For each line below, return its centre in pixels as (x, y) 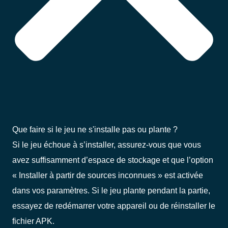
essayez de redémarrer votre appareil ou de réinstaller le (114, 205)
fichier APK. (33, 221)
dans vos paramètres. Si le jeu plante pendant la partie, (111, 190)
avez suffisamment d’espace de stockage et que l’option (113, 160)
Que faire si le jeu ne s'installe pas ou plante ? (95, 129)
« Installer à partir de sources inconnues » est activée (108, 175)
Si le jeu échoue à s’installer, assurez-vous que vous (107, 144)
